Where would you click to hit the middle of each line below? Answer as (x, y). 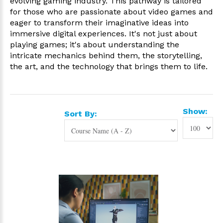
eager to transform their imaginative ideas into (99, 23)
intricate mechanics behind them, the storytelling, (106, 56)
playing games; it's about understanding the (95, 45)
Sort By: (81, 114)
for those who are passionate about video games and (111, 12)
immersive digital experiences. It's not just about (104, 34)
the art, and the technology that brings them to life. (109, 66)
